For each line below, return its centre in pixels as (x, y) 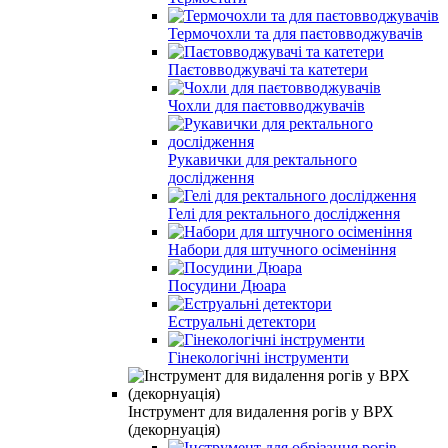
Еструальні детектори (242, 321)
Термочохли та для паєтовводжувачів (295, 33)
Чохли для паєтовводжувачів (266, 105)
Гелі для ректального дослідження (284, 213)
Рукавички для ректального (262, 159)
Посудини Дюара (227, 285)
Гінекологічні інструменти (258, 357)
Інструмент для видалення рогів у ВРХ (261, 411)
